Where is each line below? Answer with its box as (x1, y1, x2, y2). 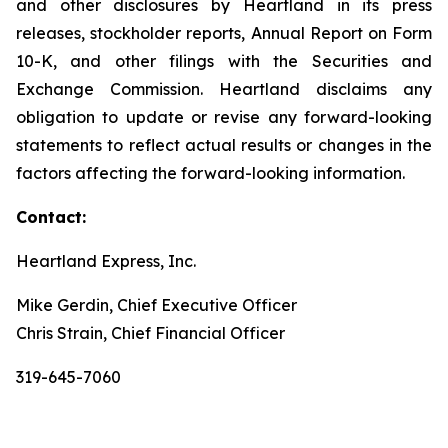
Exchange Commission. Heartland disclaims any (16, 79, 432, 99)
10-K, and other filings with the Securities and (16, 51, 432, 71)
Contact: (16, 207, 86, 227)
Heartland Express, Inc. (16, 251, 260, 271)
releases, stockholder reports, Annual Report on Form (16, 23, 432, 43)
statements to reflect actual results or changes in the (16, 135, 432, 155)
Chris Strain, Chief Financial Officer (16, 323, 285, 343)
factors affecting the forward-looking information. (16, 163, 405, 183)
